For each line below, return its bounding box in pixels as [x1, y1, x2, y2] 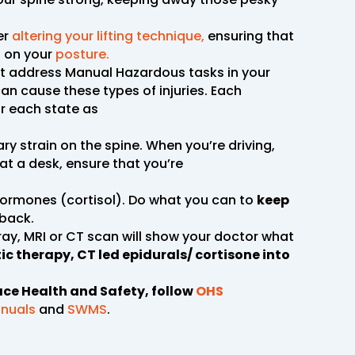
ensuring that [204, 26, 294, 45]
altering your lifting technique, [9, 26, 204, 45]
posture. [55, 44, 109, 63]
